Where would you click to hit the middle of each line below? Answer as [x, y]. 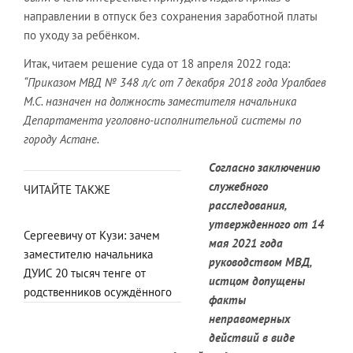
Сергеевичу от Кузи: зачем [92, 235]
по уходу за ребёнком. [82, 35]
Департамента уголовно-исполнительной [131, 120]
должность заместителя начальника [203, 101]
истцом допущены [257, 281]
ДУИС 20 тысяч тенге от [85, 273]
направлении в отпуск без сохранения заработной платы [171, 16]
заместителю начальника [88, 254]
